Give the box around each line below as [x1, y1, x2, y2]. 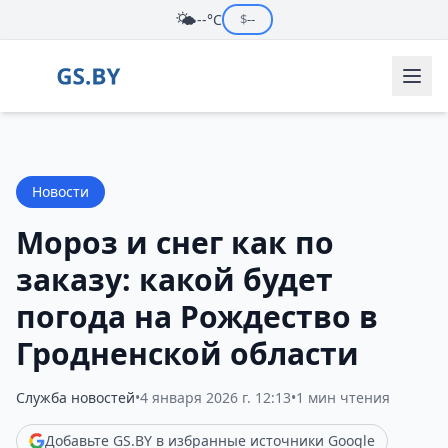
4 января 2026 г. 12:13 [140, 388, 291, 407]
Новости [32, 182, 89, 201]
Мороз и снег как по [16, 222, 334, 263]
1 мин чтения [296, 388, 390, 407]
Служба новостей [16, 388, 135, 407]
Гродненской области [16, 333, 359, 374]
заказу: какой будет [16, 259, 333, 300]
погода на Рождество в [16, 296, 378, 337]
